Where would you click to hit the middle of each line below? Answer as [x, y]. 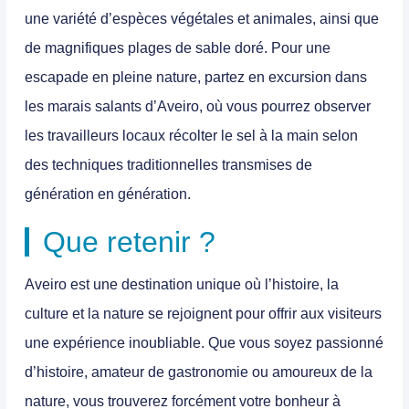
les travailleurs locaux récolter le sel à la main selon [191, 136]
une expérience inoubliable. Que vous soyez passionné [204, 343]
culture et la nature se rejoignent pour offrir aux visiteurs [203, 314]
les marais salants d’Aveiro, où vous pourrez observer [198, 107]
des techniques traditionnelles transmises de [168, 165]
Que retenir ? [129, 242]
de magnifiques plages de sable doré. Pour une [178, 48]
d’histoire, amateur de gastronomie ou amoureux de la [199, 372]
